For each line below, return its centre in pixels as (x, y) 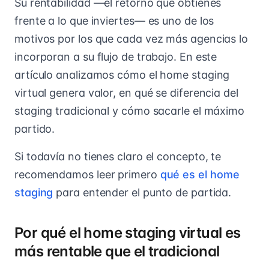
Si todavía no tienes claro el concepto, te (118, 156)
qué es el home (200, 174)
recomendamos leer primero (87, 174)
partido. (35, 129)
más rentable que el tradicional (117, 251)
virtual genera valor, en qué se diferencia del (126, 93)
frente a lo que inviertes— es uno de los (114, 21)
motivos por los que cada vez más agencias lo (131, 39)
